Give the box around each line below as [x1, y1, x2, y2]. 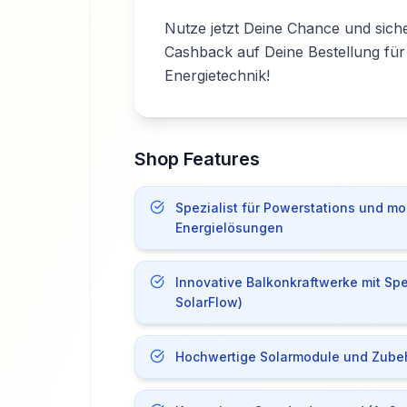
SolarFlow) [174, 294, 243, 310]
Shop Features [134, 148, 260, 170]
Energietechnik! [164, 66, 270, 84]
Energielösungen [174, 220, 283, 235]
